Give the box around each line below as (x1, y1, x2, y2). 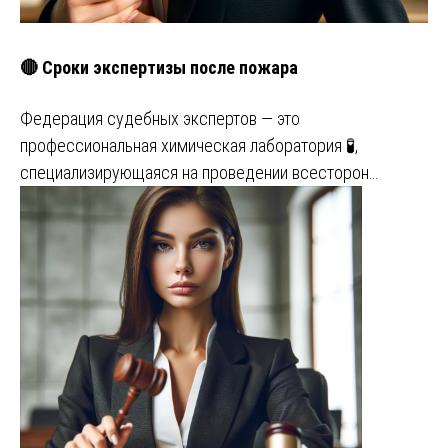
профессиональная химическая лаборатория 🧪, (20, 135, 358, 157)
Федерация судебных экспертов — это (20, 108, 300, 130)
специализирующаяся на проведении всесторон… (20, 162, 378, 184)
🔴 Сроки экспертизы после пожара (20, 57, 298, 79)
